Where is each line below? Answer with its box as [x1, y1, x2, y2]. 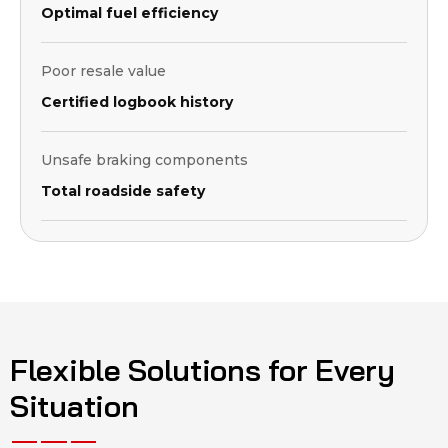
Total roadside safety [41, 182, 205, 201]
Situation [10, 387, 139, 426]
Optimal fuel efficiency [41, 4, 218, 23]
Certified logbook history [41, 93, 233, 112]
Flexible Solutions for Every [10, 351, 395, 390]
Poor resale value [41, 62, 166, 81]
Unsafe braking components [41, 151, 248, 170]
